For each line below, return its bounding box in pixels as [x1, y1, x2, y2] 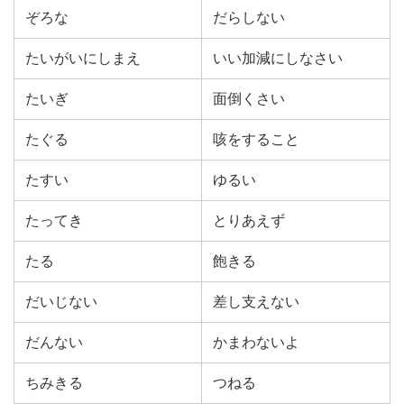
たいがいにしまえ [25, 50, 141, 66]
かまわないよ [213, 335, 299, 350]
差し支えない [213, 294, 299, 309]
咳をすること [213, 132, 299, 147]
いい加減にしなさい [213, 50, 343, 66]
